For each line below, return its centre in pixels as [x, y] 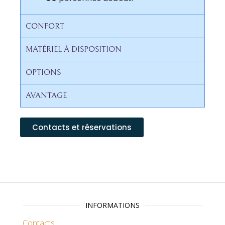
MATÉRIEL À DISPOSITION [74, 49]
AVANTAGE [46, 96]
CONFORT [45, 26]
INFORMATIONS [113, 205]
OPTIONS [43, 73]
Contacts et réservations [82, 128]
